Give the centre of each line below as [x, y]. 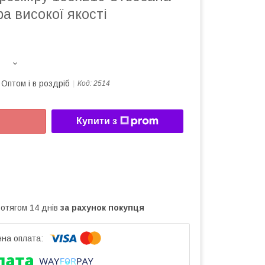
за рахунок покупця [102, 207]
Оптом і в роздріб [35, 83]
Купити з [97, 121]
